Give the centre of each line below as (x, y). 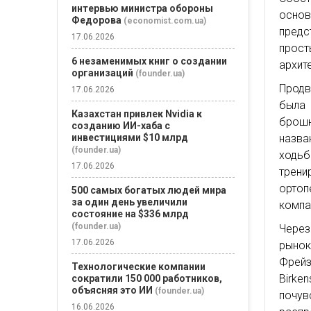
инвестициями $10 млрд (130, 137)
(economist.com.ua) (165, 21)
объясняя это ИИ (112, 290)
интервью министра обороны (142, 8)
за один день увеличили (129, 202)
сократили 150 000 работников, (147, 278)
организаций (102, 73)
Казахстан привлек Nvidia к (137, 114)
